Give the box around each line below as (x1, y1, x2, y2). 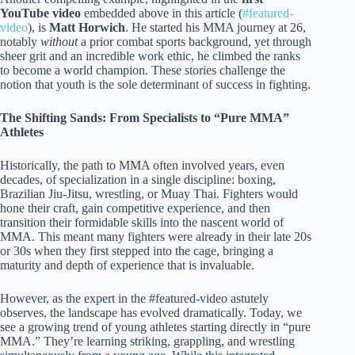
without (40, 35, 78, 49)
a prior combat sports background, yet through (78, 35, 311, 49)
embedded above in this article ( (81, 6, 242, 21)
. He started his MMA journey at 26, (125, 21, 306, 35)
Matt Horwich (49, 21, 125, 35)
